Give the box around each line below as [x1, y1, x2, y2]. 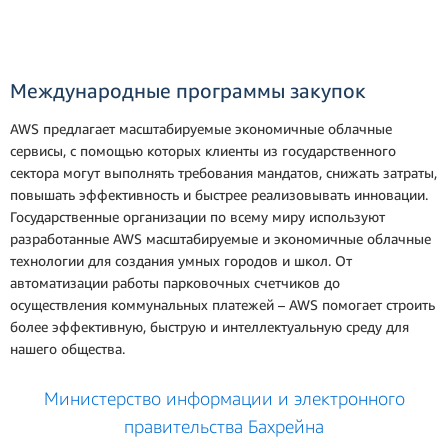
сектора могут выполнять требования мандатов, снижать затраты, [10, 163, 437, 181]
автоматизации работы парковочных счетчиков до [10, 273, 340, 291]
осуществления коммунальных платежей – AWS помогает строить [10, 295, 435, 313]
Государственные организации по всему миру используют [10, 207, 385, 225]
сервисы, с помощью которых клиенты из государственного [10, 141, 396, 159]
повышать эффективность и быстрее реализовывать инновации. [10, 185, 428, 203]
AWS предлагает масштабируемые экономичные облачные [10, 119, 392, 137]
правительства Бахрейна [124, 415, 324, 437]
